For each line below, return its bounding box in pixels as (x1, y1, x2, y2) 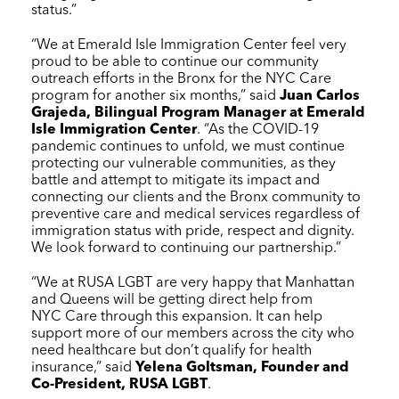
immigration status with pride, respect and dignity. (31, 224, 354, 239)
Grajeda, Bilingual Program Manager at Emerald (31, 105, 365, 120)
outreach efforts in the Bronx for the (31, 71, 265, 86)
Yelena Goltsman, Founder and (135, 360, 349, 375)
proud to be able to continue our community (31, 54, 319, 69)
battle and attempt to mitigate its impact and (31, 173, 320, 188)
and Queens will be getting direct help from (31, 292, 313, 307)
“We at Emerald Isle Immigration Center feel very (31, 37, 346, 53)
